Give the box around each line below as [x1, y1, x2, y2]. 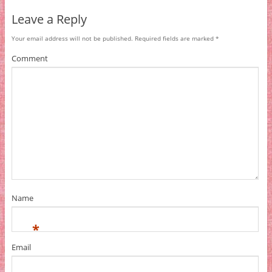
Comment [11, 53, 48, 64]
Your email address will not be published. [11, 33, 133, 42]
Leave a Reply [11, 10, 87, 27]
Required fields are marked [132, 33, 216, 42]
